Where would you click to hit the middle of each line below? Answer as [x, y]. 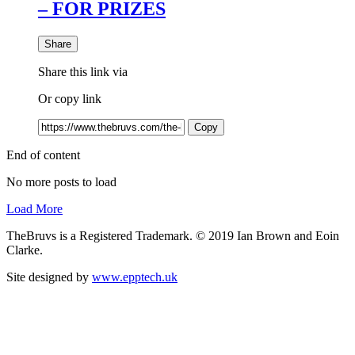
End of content [43, 155]
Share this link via [83, 71]
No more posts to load [61, 181]
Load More [34, 208]
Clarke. [25, 250]
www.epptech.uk [135, 277]
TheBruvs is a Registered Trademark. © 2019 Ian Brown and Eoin [173, 235]
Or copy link [70, 98]
